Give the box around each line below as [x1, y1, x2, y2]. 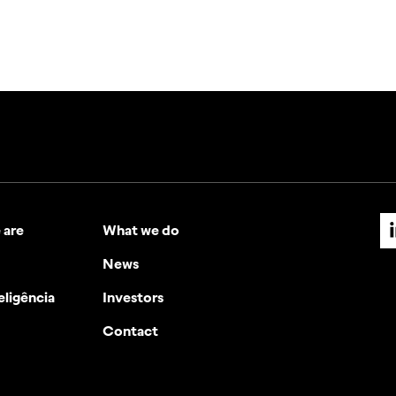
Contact [103, 322, 159, 339]
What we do [103, 221, 180, 238]
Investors [103, 288, 164, 305]
